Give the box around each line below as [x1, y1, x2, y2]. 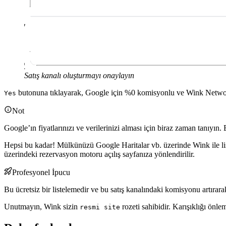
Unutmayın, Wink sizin [4, 202, 80, 211]
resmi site [80, 203, 120, 211]
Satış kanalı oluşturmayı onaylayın [24, 71, 134, 80]
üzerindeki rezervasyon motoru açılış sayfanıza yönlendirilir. [4, 149, 195, 158]
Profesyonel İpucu [12, 167, 70, 177]
